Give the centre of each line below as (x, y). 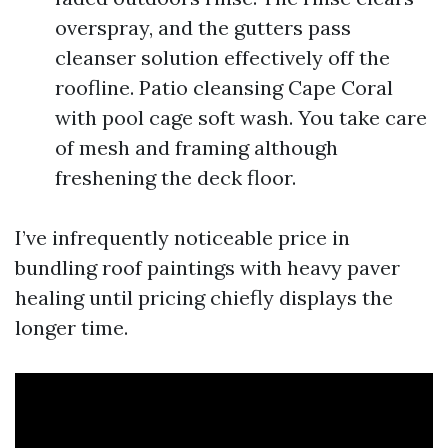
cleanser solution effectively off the (222, 57)
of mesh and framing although (196, 147)
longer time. (71, 327)
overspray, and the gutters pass (203, 27)
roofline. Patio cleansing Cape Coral (224, 87)
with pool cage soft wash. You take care (241, 117)
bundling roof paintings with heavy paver (207, 267)
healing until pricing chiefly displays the (204, 297)
